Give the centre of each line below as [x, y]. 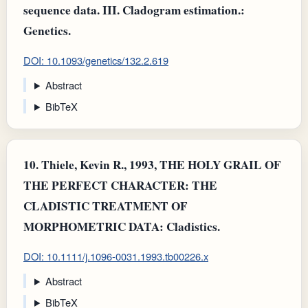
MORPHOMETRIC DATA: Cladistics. [122, 226]
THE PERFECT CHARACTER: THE [120, 185]
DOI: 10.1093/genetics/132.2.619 [96, 60]
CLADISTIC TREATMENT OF [106, 206]
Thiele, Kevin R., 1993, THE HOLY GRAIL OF [160, 164]
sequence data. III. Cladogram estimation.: [134, 10]
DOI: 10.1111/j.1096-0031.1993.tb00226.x [116, 256]
